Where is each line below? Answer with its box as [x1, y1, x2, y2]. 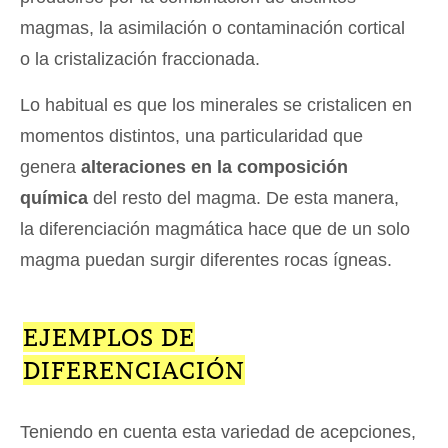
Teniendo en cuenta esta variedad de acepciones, [20, 422, 416, 443]
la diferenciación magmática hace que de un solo [20, 219, 410, 240]
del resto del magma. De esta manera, [88, 188, 399, 209]
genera [20, 157, 76, 178]
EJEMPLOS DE [22, 322, 195, 353]
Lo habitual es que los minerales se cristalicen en [20, 95, 412, 116]
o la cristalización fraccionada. [20, 49, 260, 70]
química [20, 188, 88, 209]
